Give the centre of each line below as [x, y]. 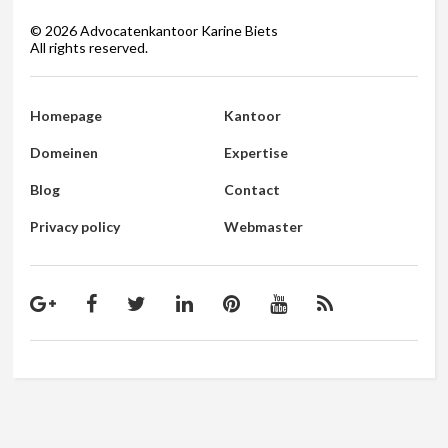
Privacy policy [75, 227]
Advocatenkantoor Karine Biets [178, 31]
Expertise [255, 153]
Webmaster [263, 227]
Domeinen [64, 153]
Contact [251, 190]
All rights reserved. [89, 48]
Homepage [66, 116]
